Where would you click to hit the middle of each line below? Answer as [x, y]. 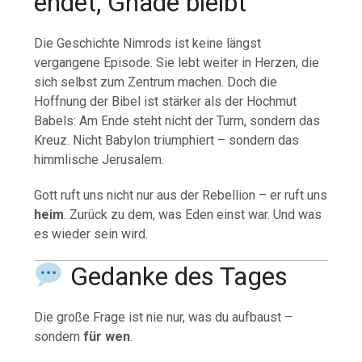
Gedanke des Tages [175, 277]
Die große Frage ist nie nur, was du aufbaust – [164, 318]
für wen [107, 337]
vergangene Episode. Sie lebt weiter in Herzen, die [177, 63]
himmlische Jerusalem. [99, 160]
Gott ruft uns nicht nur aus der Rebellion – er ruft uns [181, 196]
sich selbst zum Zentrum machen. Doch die [156, 82]
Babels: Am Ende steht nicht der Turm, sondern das [177, 121]
